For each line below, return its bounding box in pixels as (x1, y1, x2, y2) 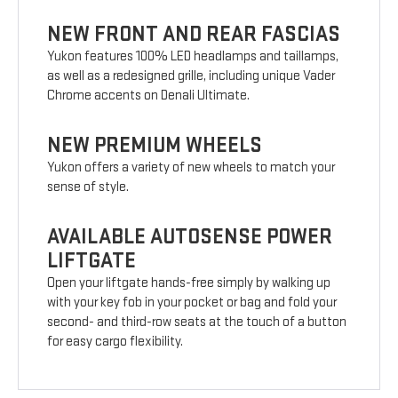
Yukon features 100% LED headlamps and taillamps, (47, 48, 339, 66)
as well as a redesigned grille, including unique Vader (47, 68, 336, 85)
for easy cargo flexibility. (47, 333, 184, 351)
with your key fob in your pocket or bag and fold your (47, 294, 338, 312)
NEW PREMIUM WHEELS (47, 132, 263, 159)
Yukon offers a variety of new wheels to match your (47, 159, 336, 177)
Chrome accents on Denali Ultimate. (47, 87, 251, 105)
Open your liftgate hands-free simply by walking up (47, 275, 331, 292)
